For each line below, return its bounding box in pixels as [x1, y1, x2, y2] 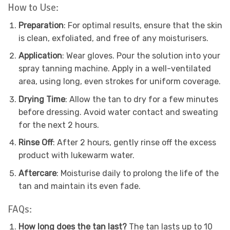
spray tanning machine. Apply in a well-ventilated [18, 64, 211, 74]
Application [18, 51, 62, 61]
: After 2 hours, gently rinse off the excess [52, 138, 216, 148]
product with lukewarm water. [18, 150, 135, 161]
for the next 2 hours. [18, 120, 99, 130]
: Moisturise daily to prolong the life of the [56, 168, 219, 178]
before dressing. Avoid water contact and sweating [18, 107, 218, 117]
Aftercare [18, 168, 56, 178]
